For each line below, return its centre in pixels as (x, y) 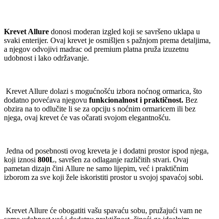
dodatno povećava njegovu (46, 100)
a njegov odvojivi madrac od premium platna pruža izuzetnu (96, 49)
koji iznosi (20, 159)
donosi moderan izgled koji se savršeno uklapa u (124, 31)
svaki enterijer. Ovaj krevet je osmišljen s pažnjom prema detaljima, (107, 40)
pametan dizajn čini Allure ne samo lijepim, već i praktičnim (96, 168)
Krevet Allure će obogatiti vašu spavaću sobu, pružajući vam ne (103, 210)
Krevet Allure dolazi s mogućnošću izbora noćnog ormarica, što (103, 91)
